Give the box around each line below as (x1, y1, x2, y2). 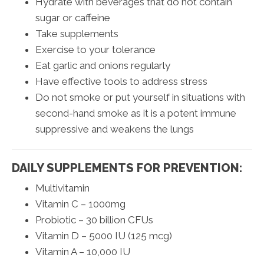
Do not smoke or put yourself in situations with (35, 91, 245, 103)
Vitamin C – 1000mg (35, 197, 126, 210)
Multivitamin (35, 181, 90, 194)
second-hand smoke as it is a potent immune (35, 107, 236, 119)
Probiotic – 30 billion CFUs (35, 213, 153, 226)
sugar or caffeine (35, 11, 110, 24)
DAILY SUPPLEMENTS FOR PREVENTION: (12, 160, 242, 175)
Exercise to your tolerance (35, 43, 156, 55)
